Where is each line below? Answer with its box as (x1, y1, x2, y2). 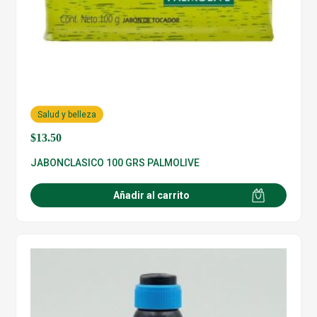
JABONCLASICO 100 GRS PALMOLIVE (30, 156, 200, 168)
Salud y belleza (38, 109, 97, 120)
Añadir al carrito (113, 189, 190, 201)
